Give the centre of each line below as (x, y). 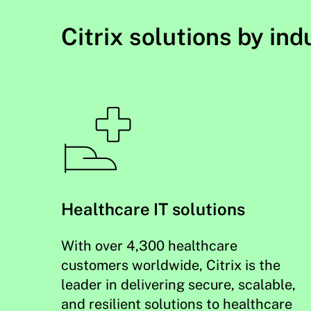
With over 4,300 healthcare (149, 246)
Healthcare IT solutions (153, 209)
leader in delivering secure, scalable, (178, 285)
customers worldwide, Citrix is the (170, 265)
